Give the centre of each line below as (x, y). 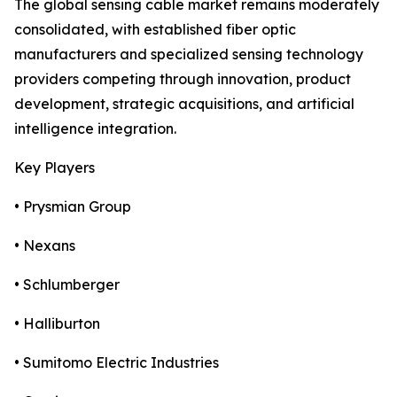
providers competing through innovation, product (183, 79)
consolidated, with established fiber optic (155, 30)
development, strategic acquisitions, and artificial (184, 104)
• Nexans (45, 246)
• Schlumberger (67, 285)
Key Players (54, 168)
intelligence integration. (95, 129)
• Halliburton (57, 324)
